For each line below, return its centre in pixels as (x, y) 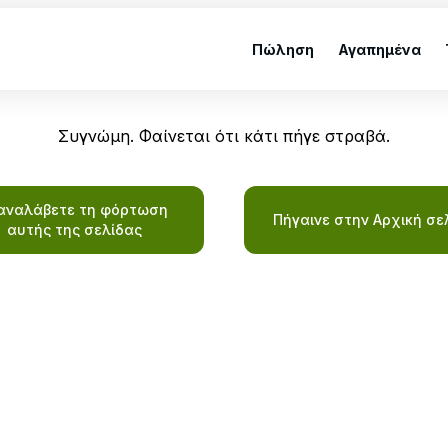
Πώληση (283, 49)
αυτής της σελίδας (74, 229)
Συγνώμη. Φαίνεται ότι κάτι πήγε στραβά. (224, 136)
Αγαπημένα (379, 49)
